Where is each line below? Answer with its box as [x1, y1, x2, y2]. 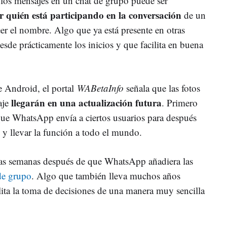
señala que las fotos [124, 81, 200, 94]
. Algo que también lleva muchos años [31, 169, 180, 182]
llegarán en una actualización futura [11, 95, 162, 109]
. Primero [162, 96, 198, 109]
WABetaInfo [77, 81, 124, 94]
